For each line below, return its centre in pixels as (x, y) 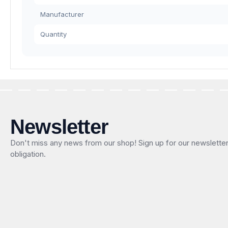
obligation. (28, 154)
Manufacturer (62, 14)
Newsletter (59, 126)
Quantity (53, 34)
